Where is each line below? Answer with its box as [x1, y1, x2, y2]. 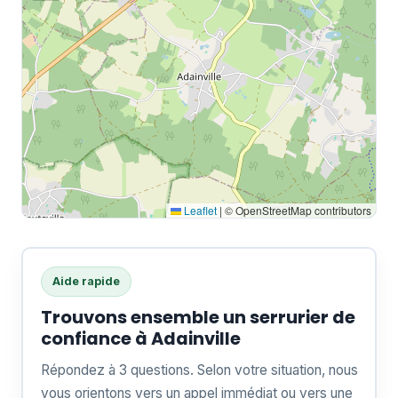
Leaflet [181, 203, 217, 218]
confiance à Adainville [40, 326, 241, 351]
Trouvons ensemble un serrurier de [40, 305, 355, 330]
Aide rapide [52, 274, 120, 288]
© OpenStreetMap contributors [222, 203, 371, 218]
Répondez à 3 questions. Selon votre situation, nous [40, 361, 358, 378]
